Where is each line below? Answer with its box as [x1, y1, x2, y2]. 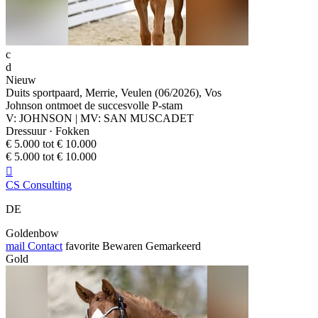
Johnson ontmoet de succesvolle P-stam [6, 99, 182, 112]
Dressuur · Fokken [6, 125, 89, 138]
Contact [25, 240, 62, 253]
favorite [65, 240, 99, 253]
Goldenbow [6, 227, 59, 240]
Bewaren [102, 240, 143, 253]
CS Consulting [6, 179, 72, 192]
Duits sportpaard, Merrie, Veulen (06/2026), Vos [6, 87, 221, 99]
